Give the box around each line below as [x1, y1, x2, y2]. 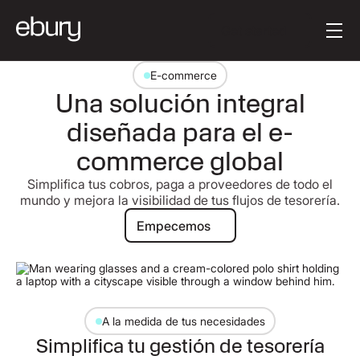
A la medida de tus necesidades [101, 313, 265, 328]
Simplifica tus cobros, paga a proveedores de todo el [27, 176, 333, 192]
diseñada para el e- [67, 117, 293, 148]
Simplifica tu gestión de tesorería [35, 334, 325, 358]
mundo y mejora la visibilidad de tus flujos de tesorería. [20, 192, 340, 208]
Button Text [260, 12, 317, 26]
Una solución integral [55, 88, 305, 119]
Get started [220, 22, 287, 39]
